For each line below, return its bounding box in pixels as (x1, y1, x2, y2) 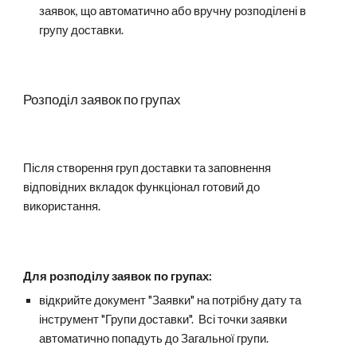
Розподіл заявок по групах (23, 91, 182, 108)
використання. (23, 199, 101, 213)
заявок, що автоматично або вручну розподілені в (39, 4, 307, 18)
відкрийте (39, 293, 92, 307)
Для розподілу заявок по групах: (23, 269, 213, 283)
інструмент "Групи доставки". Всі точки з (39, 312, 257, 326)
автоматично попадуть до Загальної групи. (39, 331, 272, 345)
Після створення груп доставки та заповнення (23, 161, 272, 175)
